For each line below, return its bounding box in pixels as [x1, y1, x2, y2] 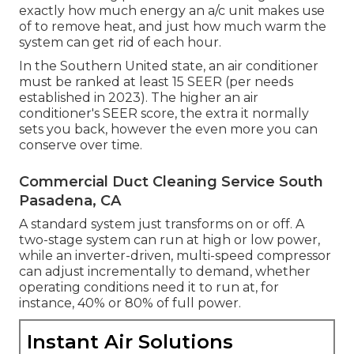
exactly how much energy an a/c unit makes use [19, 3, 325, 19]
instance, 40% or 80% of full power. [19, 296, 241, 311]
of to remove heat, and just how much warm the [19, 19, 326, 35]
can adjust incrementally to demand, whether [19, 264, 311, 280]
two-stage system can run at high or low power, [19, 232, 320, 248]
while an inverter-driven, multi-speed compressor [19, 248, 331, 264]
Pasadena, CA [19, 192, 121, 210]
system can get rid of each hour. [19, 35, 221, 51]
